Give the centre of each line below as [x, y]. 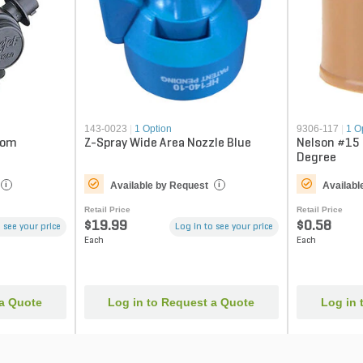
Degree [317, 158]
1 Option [153, 128]
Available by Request [159, 185]
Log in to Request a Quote [181, 303]
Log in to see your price [224, 226]
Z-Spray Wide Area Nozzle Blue [167, 143]
